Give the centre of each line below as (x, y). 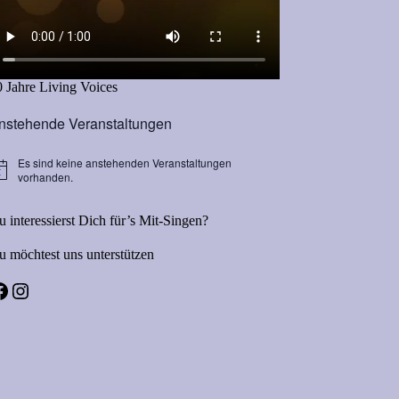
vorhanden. (46, 176)
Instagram (53, 290)
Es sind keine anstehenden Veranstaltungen (125, 162)
